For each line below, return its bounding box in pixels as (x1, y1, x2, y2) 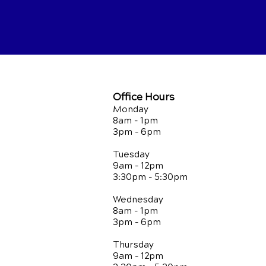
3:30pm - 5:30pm (113, 171, 188, 182)
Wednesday (113, 194, 163, 205)
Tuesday (113, 148, 150, 160)
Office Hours (113, 90, 175, 103)
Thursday (113, 239, 154, 250)
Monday (113, 103, 148, 115)
